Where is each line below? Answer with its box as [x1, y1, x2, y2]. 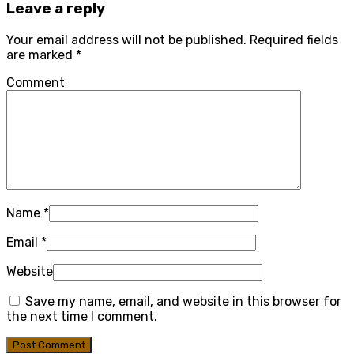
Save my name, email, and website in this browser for [25, 294, 341, 310]
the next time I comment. [6, 309, 157, 325]
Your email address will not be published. [6, 32, 247, 48]
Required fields [250, 32, 338, 48]
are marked [6, 47, 76, 63]
